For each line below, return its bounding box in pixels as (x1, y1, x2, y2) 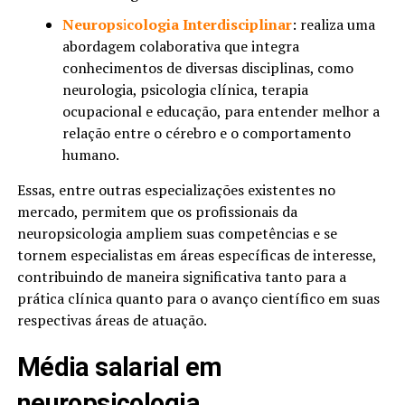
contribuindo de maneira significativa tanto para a (16, 266, 346, 287)
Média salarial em (16, 351, 222, 382)
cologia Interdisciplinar (126, 14, 292, 34)
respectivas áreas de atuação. (16, 309, 207, 330)
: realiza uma (291, 14, 375, 34)
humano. (61, 144, 119, 165)
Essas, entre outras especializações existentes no (16, 179, 335, 200)
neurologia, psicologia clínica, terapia (61, 79, 308, 99)
